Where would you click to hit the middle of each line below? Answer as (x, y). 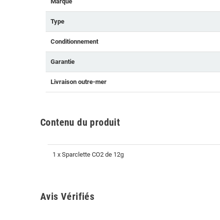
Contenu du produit (80, 123)
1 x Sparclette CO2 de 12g (88, 155)
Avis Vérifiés (68, 197)
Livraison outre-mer (79, 82)
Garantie (63, 62)
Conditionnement (74, 42)
